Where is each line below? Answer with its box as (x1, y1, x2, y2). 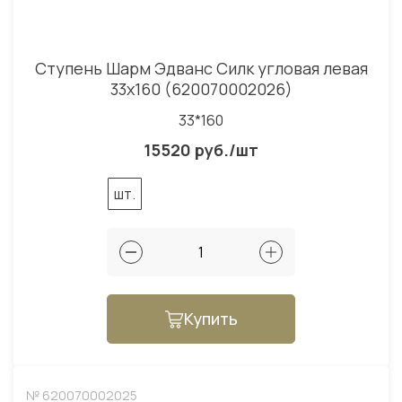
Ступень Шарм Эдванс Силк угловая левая (34, 57, 368, 80)
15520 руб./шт (144, 139, 258, 162)
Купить (184, 308, 238, 330)
